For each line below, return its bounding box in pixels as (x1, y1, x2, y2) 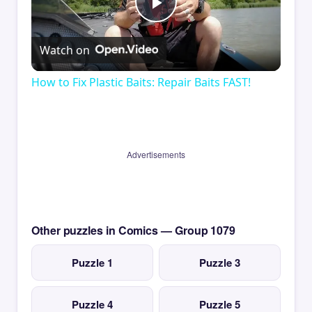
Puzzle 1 (72, 255, 113, 271)
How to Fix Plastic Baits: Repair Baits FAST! (31, 75, 251, 91)
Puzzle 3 (199, 255, 240, 271)
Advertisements (127, 148, 185, 161)
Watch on (40, 42, 90, 58)
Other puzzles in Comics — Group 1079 (31, 222, 236, 239)
